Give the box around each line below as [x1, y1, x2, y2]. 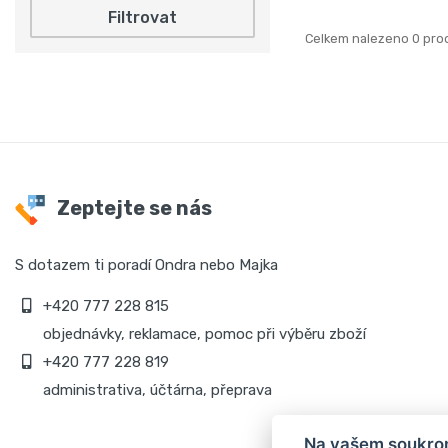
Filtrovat [108, 8, 177, 27]
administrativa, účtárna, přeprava [39, 381, 272, 399]
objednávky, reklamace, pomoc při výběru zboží [39, 325, 366, 343]
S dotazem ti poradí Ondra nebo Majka [15, 256, 278, 274]
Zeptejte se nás [53, 196, 212, 221]
